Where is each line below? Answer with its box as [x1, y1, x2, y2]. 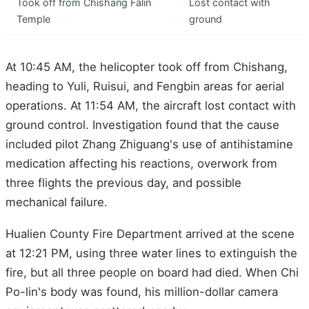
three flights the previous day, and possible [6, 176, 241, 190]
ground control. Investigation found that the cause [6, 118, 279, 132]
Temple [17, 13, 50, 26]
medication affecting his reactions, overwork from [6, 157, 277, 171]
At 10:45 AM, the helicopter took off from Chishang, [6, 60, 288, 74]
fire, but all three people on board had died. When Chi [6, 265, 299, 279]
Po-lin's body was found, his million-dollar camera [6, 284, 278, 299]
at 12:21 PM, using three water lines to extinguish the [6, 246, 297, 260]
